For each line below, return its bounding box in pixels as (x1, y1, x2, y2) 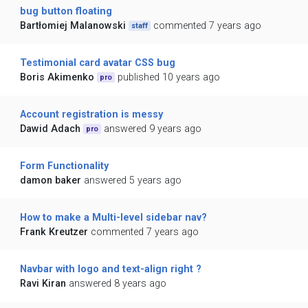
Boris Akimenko (19, 71, 94, 84)
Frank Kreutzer (19, 226, 88, 239)
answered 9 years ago (104, 123, 202, 135)
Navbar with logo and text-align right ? (19, 263, 201, 276)
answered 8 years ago (68, 278, 166, 290)
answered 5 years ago (83, 175, 181, 187)
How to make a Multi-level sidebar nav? (19, 212, 207, 224)
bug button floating (19, 5, 112, 18)
